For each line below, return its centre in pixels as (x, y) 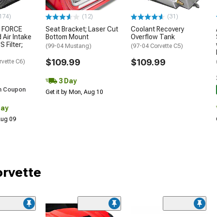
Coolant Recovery (157, 29)
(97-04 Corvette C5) (157, 46)
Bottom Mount (67, 37)
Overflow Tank (153, 37)
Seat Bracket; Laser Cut (82, 29)
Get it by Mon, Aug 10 (74, 92)
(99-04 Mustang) (69, 46)
